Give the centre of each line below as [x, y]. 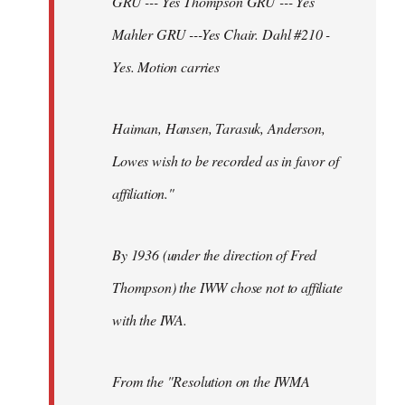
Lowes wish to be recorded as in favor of [226, 160]
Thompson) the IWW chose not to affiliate [227, 287]
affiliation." [143, 193]
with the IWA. [150, 319]
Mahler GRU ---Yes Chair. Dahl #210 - [221, 33]
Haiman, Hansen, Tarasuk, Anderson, [219, 127]
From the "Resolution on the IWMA [211, 381]
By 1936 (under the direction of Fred [215, 254]
